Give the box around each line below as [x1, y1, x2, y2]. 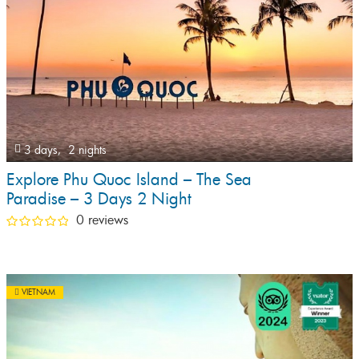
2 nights [68, 142, 107, 157]
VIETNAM [22, 287, 55, 297]
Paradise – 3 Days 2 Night [6, 188, 192, 209]
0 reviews [76, 211, 128, 228]
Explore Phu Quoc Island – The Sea [6, 168, 252, 190]
